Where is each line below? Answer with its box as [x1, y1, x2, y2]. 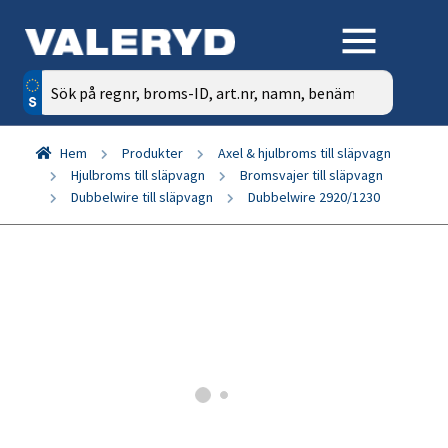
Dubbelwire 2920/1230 [248, 188, 380, 206]
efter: [24, 96, 59, 116]
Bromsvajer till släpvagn [240, 166, 383, 184]
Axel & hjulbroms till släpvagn [217, 144, 391, 162]
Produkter [121, 144, 183, 162]
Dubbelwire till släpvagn [71, 188, 213, 206]
